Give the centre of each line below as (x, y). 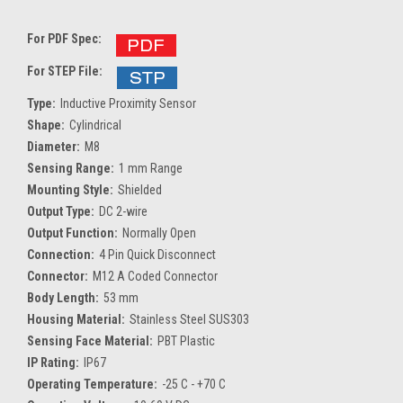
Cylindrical (95, 125)
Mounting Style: (70, 189)
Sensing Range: (71, 168)
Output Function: (72, 233)
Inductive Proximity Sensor (128, 103)
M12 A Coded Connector (155, 276)
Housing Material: (76, 319)
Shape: (46, 125)
